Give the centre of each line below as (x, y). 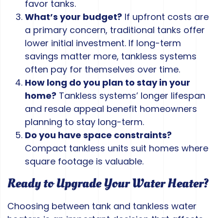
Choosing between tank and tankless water (102, 206)
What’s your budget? (73, 17)
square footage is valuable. (84, 162)
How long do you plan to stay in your (108, 83)
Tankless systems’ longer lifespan (131, 96)
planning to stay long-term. (84, 122)
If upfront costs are (165, 17)
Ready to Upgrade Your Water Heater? (108, 184)
